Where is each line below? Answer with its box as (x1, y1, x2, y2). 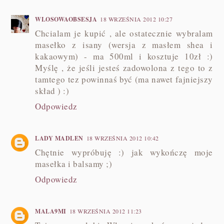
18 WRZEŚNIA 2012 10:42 (86, 133, 159, 142)
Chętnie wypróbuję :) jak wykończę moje (35, 146, 213, 158)
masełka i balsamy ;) (35, 157, 112, 169)
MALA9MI (35, 206, 66, 215)
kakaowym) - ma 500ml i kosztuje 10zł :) (35, 50, 213, 62)
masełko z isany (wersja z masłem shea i (35, 38, 213, 50)
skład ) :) (35, 84, 69, 96)
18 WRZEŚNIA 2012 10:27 (100, 14, 173, 23)
